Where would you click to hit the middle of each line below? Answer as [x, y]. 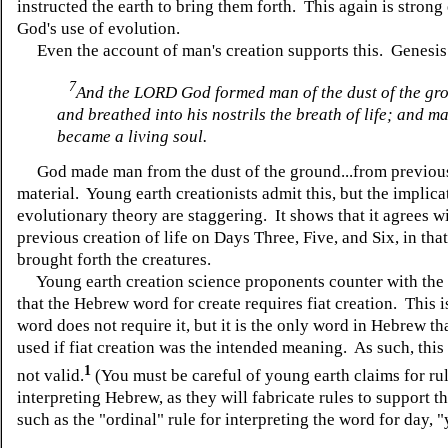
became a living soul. [132, 136]
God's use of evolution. [100, 29]
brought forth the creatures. [114, 259]
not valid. [50, 376]
